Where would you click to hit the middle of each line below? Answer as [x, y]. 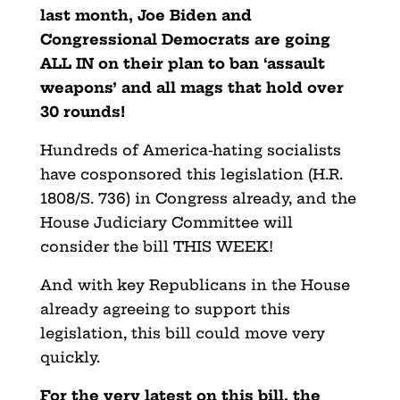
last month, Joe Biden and [146, 15]
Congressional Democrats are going [185, 39]
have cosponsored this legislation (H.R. [191, 174]
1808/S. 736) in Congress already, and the [198, 198]
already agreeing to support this [165, 308]
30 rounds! [82, 111]
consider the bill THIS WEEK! [156, 246]
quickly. [70, 357]
